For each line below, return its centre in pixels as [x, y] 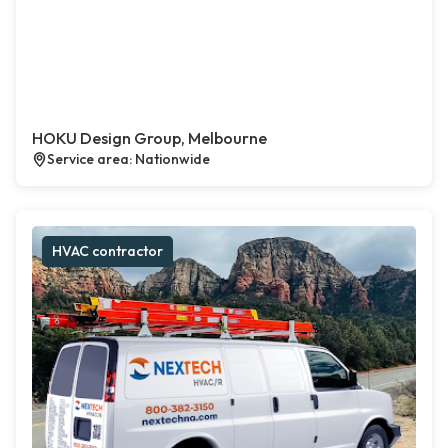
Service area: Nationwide [128, 159]
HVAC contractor [107, 251]
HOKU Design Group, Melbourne [149, 138]
